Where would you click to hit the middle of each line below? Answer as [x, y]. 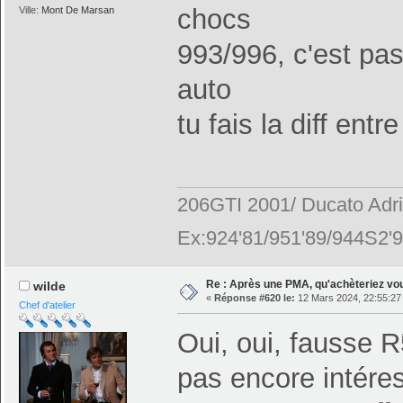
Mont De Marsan [78, 9]
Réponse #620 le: [254, 297]
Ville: [31, 9]
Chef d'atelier [48, 305]
